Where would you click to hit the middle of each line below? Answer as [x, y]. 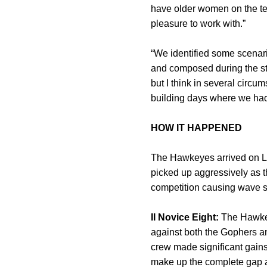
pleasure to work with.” [198, 24]
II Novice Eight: [185, 217]
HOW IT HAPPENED [196, 128]
